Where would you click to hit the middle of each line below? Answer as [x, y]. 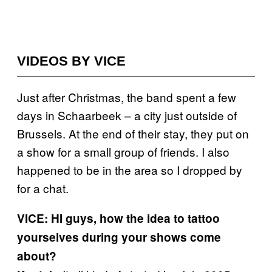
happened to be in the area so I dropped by [130, 170]
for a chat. [43, 188]
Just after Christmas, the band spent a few [127, 97]
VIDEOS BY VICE [71, 61]
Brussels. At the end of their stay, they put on [133, 133]
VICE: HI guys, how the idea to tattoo [118, 218]
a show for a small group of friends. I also [123, 151]
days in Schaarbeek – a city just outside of [127, 115]
